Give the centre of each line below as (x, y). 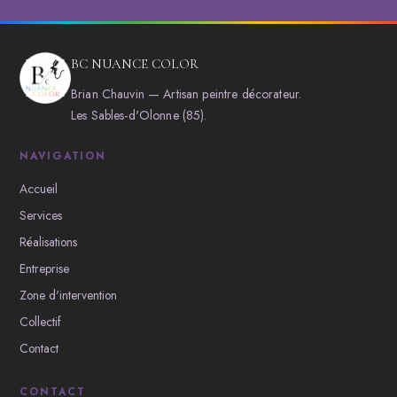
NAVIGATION (63, 156)
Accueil (39, 189)
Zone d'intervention (68, 295)
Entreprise (44, 269)
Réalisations (48, 242)
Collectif (40, 322)
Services (41, 215)
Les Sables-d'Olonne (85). (139, 115)
